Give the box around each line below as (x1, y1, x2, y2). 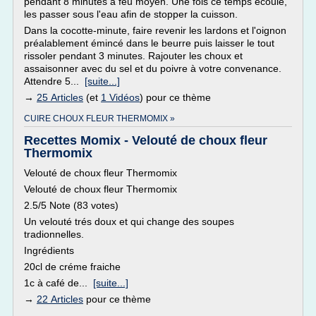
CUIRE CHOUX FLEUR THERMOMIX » (24, 114, 175, 123)
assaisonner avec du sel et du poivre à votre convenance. (24, 63, 281, 74)
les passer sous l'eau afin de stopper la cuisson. (24, 8, 238, 20)
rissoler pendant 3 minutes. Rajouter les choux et (24, 50, 243, 61)
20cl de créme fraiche (24, 261, 121, 272)
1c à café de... (24, 277, 93, 288)
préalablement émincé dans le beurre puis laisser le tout (24, 37, 274, 49)
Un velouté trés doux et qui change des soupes (24, 216, 234, 227)
